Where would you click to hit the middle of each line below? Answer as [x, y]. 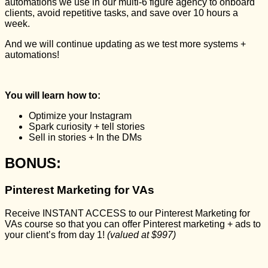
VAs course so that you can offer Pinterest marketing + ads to [133, 224]
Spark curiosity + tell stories [87, 127]
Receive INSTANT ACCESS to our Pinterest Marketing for [127, 213]
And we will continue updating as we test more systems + [125, 44]
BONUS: [33, 163]
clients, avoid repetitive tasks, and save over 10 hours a [121, 13]
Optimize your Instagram [80, 116]
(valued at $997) [140, 234]
